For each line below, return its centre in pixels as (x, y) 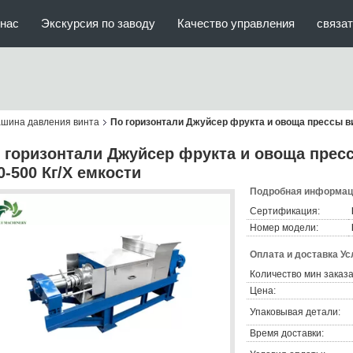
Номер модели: (284, 228)
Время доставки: (287, 333)
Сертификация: (285, 211)
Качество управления (236, 23)
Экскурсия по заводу (98, 23)
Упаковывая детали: (295, 312)
